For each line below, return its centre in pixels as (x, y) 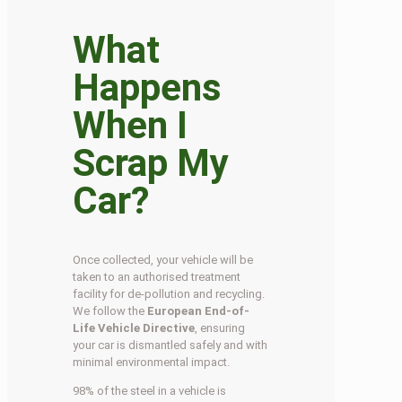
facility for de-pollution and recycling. (169, 293)
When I (131, 125)
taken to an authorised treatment (157, 276)
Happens (148, 87)
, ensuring (220, 328)
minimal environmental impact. (152, 362)
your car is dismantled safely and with (170, 345)
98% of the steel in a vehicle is (150, 390)
